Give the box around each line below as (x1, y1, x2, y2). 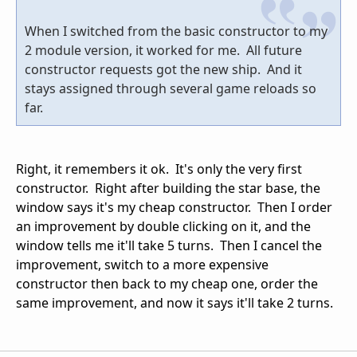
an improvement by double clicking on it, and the (16, 217, 311, 235)
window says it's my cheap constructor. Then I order (16, 198, 332, 216)
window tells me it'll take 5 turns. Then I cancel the (16, 236, 322, 254)
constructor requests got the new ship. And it (25, 60, 302, 78)
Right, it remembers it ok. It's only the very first (16, 159, 302, 178)
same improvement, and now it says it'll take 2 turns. (16, 293, 333, 312)
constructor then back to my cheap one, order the (16, 274, 318, 292)
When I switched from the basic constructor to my (25, 22, 328, 40)
